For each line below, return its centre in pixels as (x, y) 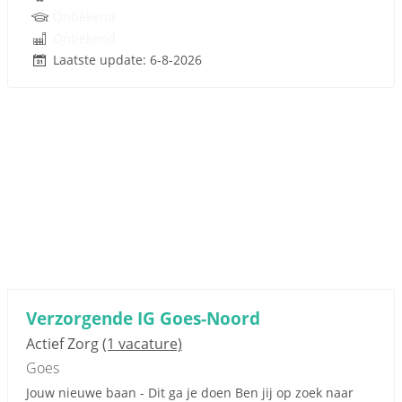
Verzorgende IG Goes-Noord (143, 318)
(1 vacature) (142, 344)
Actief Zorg (64, 344)
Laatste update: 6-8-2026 (127, 60)
